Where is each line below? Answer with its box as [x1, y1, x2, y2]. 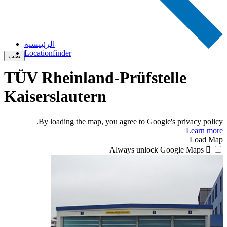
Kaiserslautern [4, 87, 106, 106]
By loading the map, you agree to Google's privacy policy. [39, 117, 223, 126]
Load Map [190, 135, 223, 144]
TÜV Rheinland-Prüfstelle [4, 68, 186, 87]
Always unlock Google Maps [109, 145, 204, 154]
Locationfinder [24, 49, 71, 57]
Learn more [186, 126, 223, 135]
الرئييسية [24, 40, 55, 48]
